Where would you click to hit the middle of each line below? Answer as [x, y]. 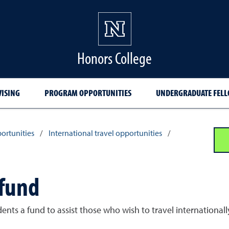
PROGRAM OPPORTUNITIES [88, 93]
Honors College [114, 58]
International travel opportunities [105, 134]
